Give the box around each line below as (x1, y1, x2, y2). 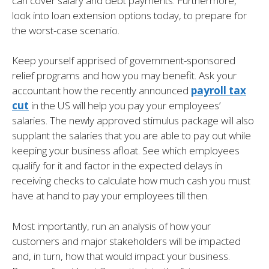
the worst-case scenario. (12, 23, 119, 37)
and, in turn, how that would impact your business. (12, 249, 230, 263)
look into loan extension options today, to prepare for (12, 8, 247, 22)
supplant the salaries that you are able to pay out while (12, 128, 251, 143)
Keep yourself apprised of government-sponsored (12, 53, 235, 68)
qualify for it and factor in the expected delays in (12, 159, 222, 173)
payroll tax (191, 83, 246, 98)
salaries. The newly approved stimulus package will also (12, 113, 254, 128)
